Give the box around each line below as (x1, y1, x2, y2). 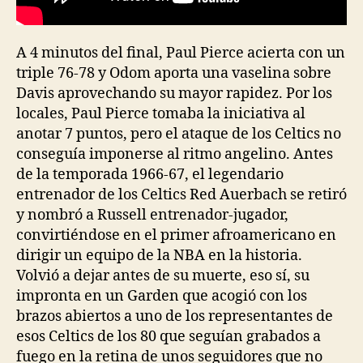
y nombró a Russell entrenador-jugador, (16, 206, 288, 224)
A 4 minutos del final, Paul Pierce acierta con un (16, 44, 345, 62)
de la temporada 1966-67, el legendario (16, 165, 284, 184)
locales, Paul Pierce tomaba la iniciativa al (16, 105, 305, 123)
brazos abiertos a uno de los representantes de (16, 307, 333, 326)
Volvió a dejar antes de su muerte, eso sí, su (16, 267, 310, 285)
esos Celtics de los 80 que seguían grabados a (16, 327, 321, 346)
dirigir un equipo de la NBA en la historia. (16, 246, 302, 265)
